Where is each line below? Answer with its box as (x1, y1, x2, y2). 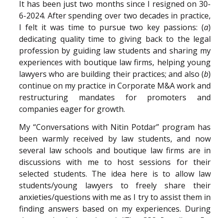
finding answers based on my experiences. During (19, 203, 211, 214)
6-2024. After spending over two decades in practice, (19, 10, 211, 21)
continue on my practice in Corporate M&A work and (19, 80, 211, 91)
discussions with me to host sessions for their (19, 156, 211, 167)
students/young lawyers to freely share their (19, 180, 211, 191)
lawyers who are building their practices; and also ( (19, 69, 204, 80)
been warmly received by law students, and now (19, 133, 211, 144)
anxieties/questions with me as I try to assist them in (19, 191, 211, 202)
